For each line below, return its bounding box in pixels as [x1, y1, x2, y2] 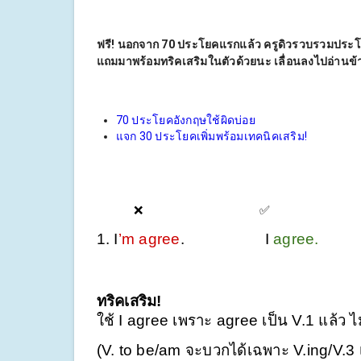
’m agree [118, 230, 180, 247]
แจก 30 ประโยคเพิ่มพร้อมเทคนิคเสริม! [115, 129, 307, 143]
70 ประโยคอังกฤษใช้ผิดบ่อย [115, 113, 255, 127]
